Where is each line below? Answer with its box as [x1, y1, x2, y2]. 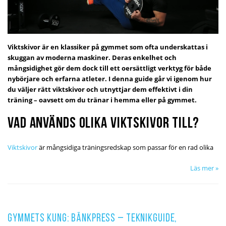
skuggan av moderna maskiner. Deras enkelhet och [8, 52, 177, 62]
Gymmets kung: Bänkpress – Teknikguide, [8, 212, 178, 224]
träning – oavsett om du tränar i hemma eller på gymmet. [8, 95, 197, 104]
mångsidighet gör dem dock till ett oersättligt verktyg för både [8, 63, 211, 73]
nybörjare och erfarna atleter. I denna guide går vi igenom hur [8, 74, 212, 83]
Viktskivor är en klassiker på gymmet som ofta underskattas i [8, 42, 208, 51]
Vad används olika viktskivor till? [8, 116, 199, 132]
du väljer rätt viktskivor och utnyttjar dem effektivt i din [8, 84, 193, 94]
